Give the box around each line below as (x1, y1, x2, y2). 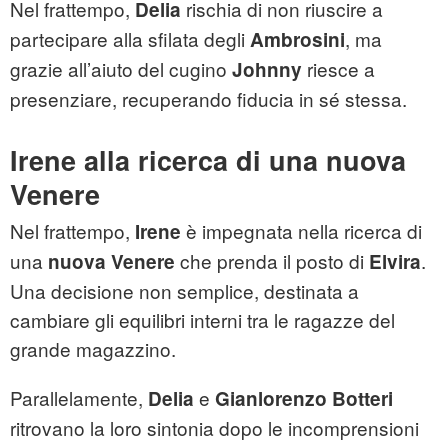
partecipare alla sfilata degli (10, 25, 250, 53)
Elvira (369, 248, 421, 276)
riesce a (302, 55, 375, 83)
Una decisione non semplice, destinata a (10, 277, 359, 305)
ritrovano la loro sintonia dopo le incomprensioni (10, 414, 419, 442)
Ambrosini (250, 26, 345, 54)
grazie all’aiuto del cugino (10, 55, 232, 83)
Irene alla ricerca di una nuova (10, 141, 406, 180)
